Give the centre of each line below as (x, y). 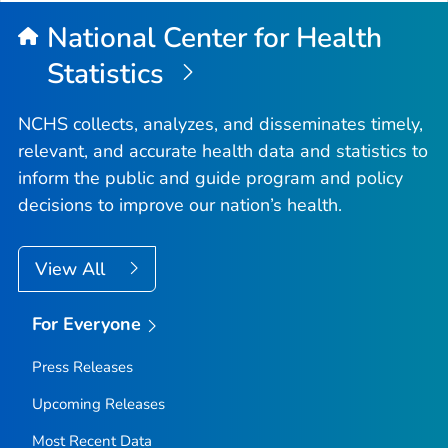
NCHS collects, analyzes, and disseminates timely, (220, 124)
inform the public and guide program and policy (210, 178)
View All (72, 269)
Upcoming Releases (98, 403)
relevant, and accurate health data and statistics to (223, 151)
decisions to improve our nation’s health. (180, 205)
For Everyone (86, 324)
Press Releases (82, 366)
